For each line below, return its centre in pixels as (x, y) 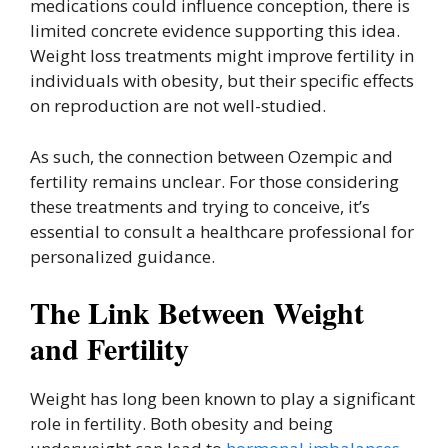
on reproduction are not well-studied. (180, 106)
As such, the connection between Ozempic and (211, 156)
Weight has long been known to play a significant (222, 399)
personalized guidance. (122, 256)
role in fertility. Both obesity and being (181, 424)
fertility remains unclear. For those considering (214, 181)
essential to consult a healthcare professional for (222, 231)
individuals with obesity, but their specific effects (222, 81)
